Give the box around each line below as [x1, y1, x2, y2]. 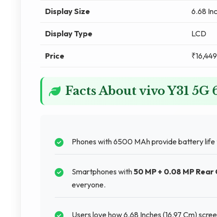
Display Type [45, 29, 93, 38]
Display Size [45, 6, 90, 16]
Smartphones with [72, 167, 134, 176]
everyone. [72, 180, 106, 189]
